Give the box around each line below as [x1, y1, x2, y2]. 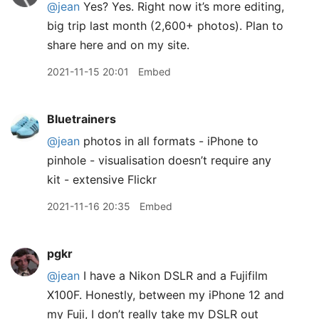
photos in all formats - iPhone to [80, 134, 258, 148]
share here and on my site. [47, 38, 189, 52]
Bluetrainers [47, 112, 116, 126]
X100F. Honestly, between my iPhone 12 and [47, 288, 284, 302]
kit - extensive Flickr [47, 172, 157, 187]
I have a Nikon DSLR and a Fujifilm [80, 268, 268, 283]
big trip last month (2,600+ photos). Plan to [47, 19, 283, 33]
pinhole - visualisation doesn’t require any [47, 153, 271, 167]
